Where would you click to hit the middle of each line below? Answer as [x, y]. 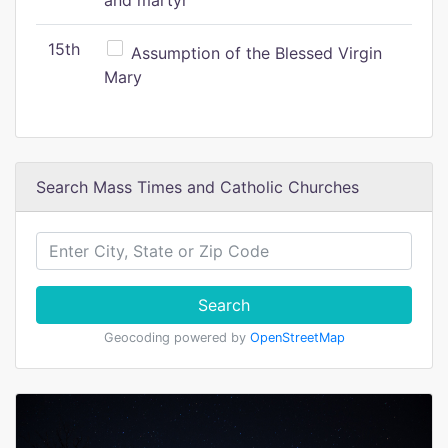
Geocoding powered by [176, 337]
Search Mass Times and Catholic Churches [197, 187]
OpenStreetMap [297, 337]
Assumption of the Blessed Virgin [254, 53]
